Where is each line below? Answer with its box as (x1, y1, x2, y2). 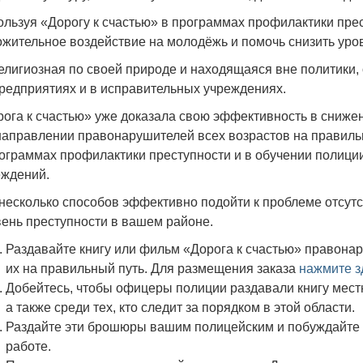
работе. (5, 340, 51, 353)
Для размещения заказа (150, 262, 299, 275)
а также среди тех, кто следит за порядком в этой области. (5, 301, 355, 314)
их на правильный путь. (5, 262, 151, 275)
